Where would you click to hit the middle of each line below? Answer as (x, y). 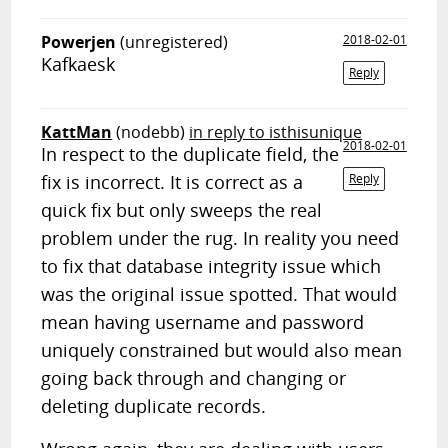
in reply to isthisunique (276, 132)
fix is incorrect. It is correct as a (172, 182)
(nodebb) (151, 132)
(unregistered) (174, 42)
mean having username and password (203, 322)
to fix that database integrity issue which (211, 266)
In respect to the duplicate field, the (190, 154)
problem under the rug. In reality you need (220, 238)
